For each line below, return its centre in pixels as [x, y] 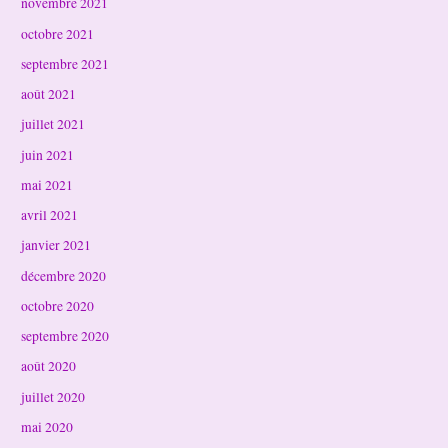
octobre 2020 [58, 305]
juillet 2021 [53, 124]
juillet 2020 [53, 396]
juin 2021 [48, 154]
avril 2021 [50, 215]
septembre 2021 [65, 63]
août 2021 [49, 94]
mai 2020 [47, 426]
